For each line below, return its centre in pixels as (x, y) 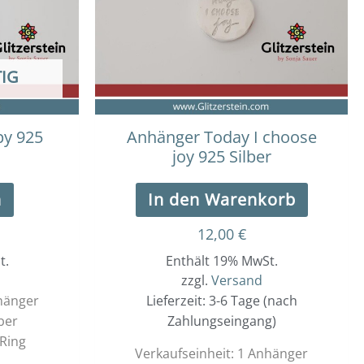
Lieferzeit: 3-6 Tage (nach (221, 300)
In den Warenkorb (221, 199)
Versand (236, 280)
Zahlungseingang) (221, 321)
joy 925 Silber (221, 156)
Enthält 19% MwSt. (221, 260)
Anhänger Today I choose (221, 136)
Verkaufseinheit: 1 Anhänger (221, 353)
